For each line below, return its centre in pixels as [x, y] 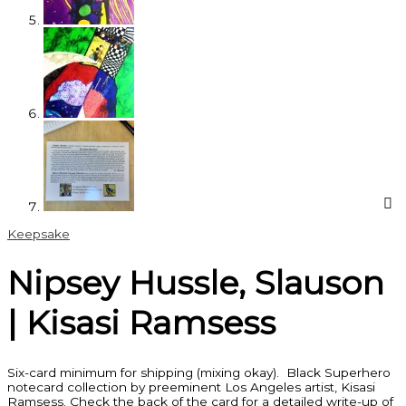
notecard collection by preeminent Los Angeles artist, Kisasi [191, 387]
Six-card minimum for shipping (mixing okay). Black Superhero [199, 372]
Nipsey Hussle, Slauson [196, 283]
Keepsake [39, 233]
